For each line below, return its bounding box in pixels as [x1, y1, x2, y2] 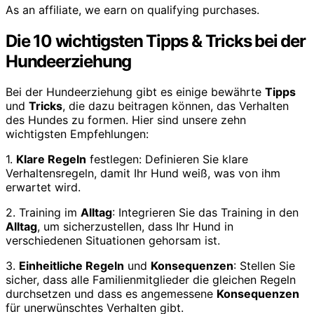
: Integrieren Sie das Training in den [112, 205, 299, 220]
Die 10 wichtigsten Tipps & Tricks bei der [6, 30, 306, 51]
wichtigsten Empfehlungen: [6, 127, 149, 142]
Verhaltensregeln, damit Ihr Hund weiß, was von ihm [6, 166, 280, 181]
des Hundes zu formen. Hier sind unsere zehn [6, 113, 246, 128]
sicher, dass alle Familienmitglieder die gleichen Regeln [6, 273, 296, 287]
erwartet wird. [6, 180, 81, 195]
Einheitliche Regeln [19, 259, 124, 273]
